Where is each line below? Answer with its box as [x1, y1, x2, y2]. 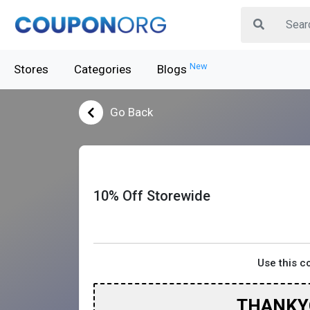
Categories [74, 62, 131, 76]
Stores [14, 62, 48, 76]
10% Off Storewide [93, 187, 210, 204]
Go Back [110, 105, 153, 119]
